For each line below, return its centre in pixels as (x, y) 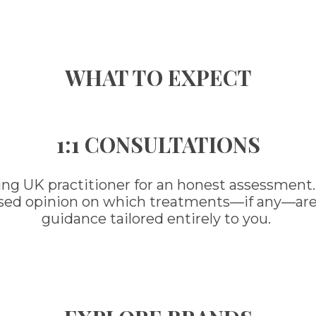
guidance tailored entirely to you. (158, 219)
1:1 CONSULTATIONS (158, 145)
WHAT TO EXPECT (158, 78)
